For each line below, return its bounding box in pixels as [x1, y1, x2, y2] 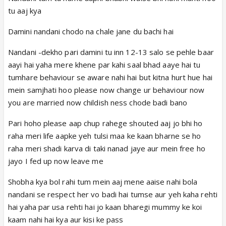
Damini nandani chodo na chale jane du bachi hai [8, 26, 174, 36]
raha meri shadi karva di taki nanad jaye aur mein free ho [8, 143, 205, 153]
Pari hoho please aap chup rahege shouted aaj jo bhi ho [8, 118, 203, 128]
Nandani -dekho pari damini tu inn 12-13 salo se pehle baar [8, 46, 214, 57]
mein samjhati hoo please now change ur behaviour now [8, 84, 205, 95]
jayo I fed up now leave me [8, 155, 103, 166]
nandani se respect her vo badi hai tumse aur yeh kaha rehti [8, 189, 217, 199]
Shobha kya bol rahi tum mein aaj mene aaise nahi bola [8, 176, 198, 187]
